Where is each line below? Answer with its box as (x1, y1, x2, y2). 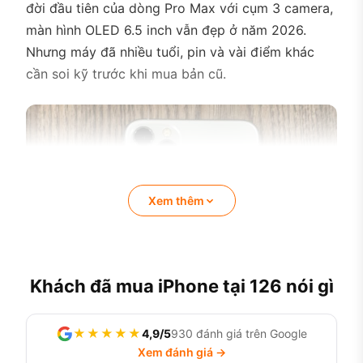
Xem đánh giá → (137, 345, 226, 359)
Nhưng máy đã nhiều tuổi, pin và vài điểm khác (26, 44, 314, 60)
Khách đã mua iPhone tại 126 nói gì (29, 275, 334, 297)
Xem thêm (147, 194, 204, 207)
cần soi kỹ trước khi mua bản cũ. (26, 66, 226, 82)
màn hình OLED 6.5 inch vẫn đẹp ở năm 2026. (26, 22, 306, 38)
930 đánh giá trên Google (170, 327, 307, 340)
